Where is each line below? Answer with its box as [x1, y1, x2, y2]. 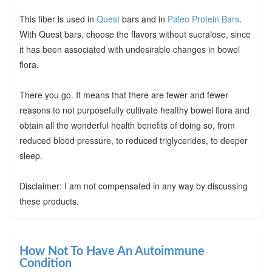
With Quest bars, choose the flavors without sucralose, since [19, 27, 251, 40]
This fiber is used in [19, 12, 97, 25]
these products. [19, 194, 79, 207]
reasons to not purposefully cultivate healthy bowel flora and [19, 103, 250, 116]
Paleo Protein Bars [167, 12, 239, 25]
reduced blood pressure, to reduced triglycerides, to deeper [19, 134, 248, 146]
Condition [19, 257, 72, 270]
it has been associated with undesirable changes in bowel [19, 42, 240, 55]
